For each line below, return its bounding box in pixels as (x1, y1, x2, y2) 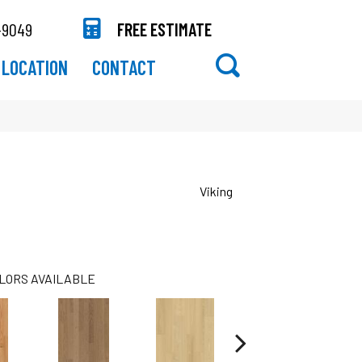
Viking (199, 183, 233, 199)
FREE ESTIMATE (117, 18, 213, 40)
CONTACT (91, 55, 156, 79)
